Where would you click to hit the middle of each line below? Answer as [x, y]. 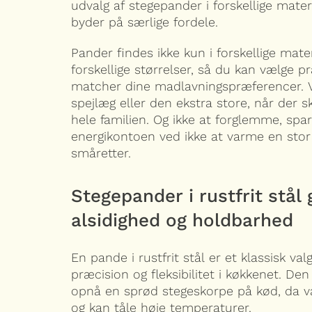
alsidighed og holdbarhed [182, 220]
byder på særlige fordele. [145, 22]
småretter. [101, 153]
